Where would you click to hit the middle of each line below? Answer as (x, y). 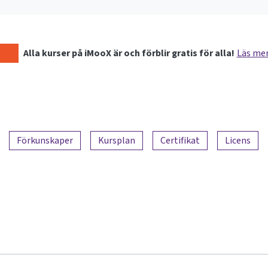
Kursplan (117, 140)
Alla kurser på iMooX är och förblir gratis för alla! (129, 53)
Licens (238, 140)
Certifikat (180, 140)
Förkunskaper (45, 140)
